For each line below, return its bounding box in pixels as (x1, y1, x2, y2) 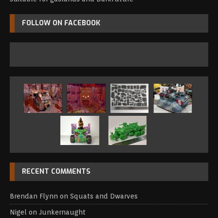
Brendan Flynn (10, 192, 58, 200)
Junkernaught (39, 208, 86, 217)
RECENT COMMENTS (22, 167, 91, 177)
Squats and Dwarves (70, 192, 138, 200)
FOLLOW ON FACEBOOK (22, 18, 100, 28)
